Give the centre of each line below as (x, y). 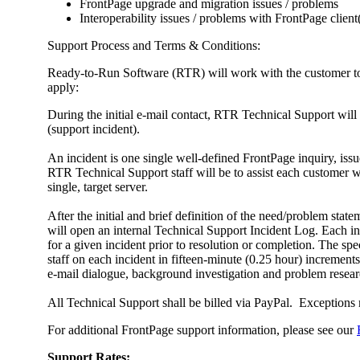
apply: (63, 87)
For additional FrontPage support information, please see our (202, 330)
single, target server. (98, 187)
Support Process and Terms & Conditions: (154, 45)
